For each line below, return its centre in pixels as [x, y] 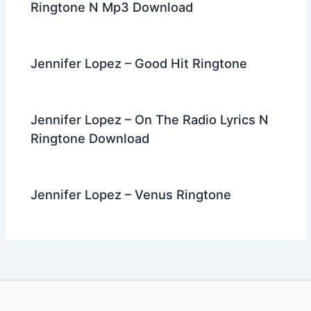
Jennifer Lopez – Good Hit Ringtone [139, 63]
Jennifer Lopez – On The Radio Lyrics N [150, 119]
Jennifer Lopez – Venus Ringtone [131, 195]
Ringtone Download [90, 138]
